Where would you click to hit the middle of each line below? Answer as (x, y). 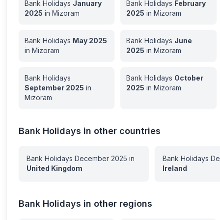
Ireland (175, 168)
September (45, 88)
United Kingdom (55, 168)
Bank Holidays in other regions (86, 204)
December (92, 158)
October (189, 78)
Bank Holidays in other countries (90, 131)
